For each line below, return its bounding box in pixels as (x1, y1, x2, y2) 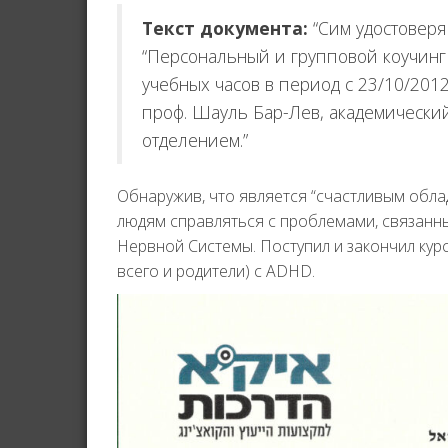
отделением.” (142, 128, 248, 153)
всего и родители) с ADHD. (117, 260, 315, 283)
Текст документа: (142, 16, 313, 41)
